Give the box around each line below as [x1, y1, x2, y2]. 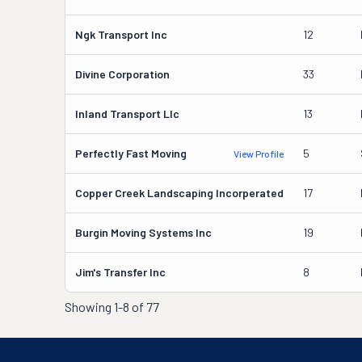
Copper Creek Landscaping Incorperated [75, 186, 284, 200]
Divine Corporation [75, 67, 170, 81]
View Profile [234, 148, 284, 159]
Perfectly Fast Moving [75, 146, 187, 160]
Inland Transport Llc [75, 107, 179, 120]
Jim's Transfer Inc [75, 265, 166, 279]
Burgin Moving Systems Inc [75, 225, 212, 239]
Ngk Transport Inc [75, 27, 167, 41]
